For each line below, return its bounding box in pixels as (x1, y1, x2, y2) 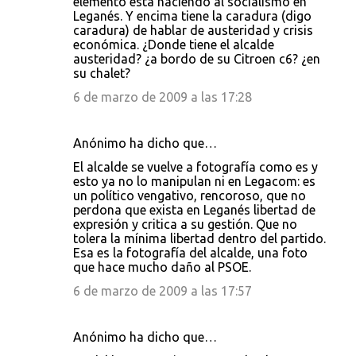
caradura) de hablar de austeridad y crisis (73, 23, 313, 37)
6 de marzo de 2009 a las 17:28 (73, 90, 252, 104)
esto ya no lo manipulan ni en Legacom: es (73, 174, 315, 188)
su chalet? (73, 66, 130, 80)
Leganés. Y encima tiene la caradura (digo (73, 9, 311, 23)
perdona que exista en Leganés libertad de (73, 203, 315, 217)
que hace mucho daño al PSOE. (73, 260, 251, 274)
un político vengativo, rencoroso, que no (73, 188, 306, 203)
